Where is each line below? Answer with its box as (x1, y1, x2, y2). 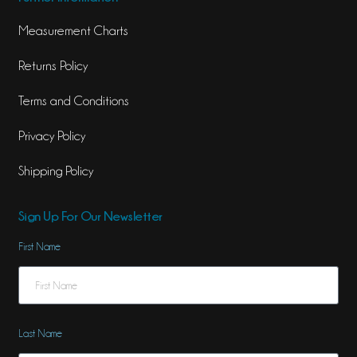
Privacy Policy (18, 129, 85, 143)
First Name (18, 241, 61, 253)
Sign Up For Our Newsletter (18, 209, 163, 224)
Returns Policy (18, 59, 88, 73)
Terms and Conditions (18, 94, 129, 108)
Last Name (18, 328, 62, 339)
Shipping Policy (18, 164, 93, 178)
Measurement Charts (18, 24, 128, 38)
